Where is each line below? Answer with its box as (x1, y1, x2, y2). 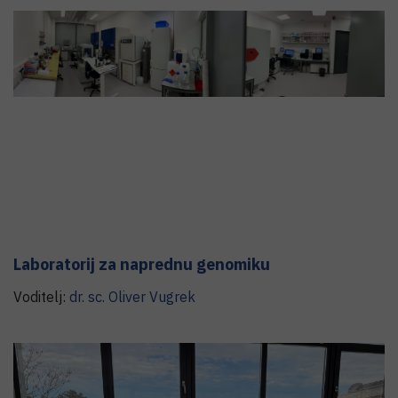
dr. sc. (69, 288, 105, 306)
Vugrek (149, 288, 195, 306)
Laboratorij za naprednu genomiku (13, 254, 270, 275)
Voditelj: (13, 288, 69, 306)
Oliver (108, 288, 146, 306)
